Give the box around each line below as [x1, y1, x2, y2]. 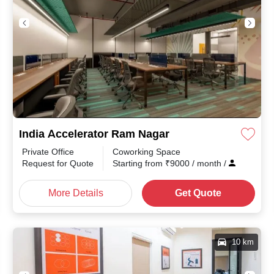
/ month [192, 158, 224, 169]
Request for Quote [22, 158, 94, 169]
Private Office [22, 146, 74, 157]
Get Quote [175, 187, 222, 199]
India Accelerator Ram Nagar [19, 127, 169, 141]
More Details [48, 187, 103, 199]
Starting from [113, 158, 165, 169]
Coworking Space [113, 146, 180, 157]
